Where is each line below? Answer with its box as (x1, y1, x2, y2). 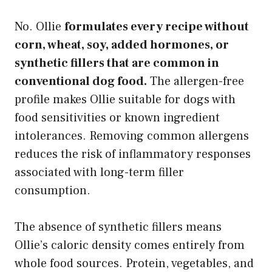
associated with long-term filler (15, 164, 184, 180)
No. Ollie (15, 18, 64, 35)
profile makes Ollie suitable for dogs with (15, 91, 236, 107)
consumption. (15, 182, 90, 199)
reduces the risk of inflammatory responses (15, 146, 251, 162)
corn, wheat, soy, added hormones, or (15, 36, 229, 53)
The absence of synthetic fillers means (15, 219, 222, 235)
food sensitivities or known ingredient (15, 109, 220, 126)
